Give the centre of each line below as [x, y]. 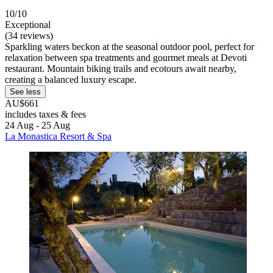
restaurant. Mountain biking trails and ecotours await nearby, [121, 69]
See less [25, 92]
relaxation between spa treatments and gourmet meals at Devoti [126, 58]
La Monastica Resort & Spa [58, 136]
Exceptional [28, 25]
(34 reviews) [29, 36]
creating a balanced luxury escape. [71, 80]
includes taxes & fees [45, 115]
